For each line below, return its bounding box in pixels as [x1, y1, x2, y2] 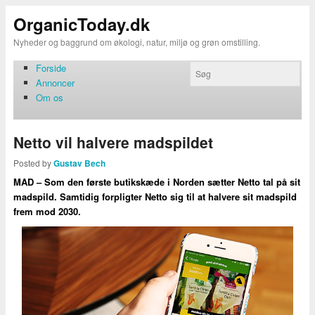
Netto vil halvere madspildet [13, 131, 213, 153]
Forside [36, 60, 67, 75]
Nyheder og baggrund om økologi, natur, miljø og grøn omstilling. [13, 35, 260, 48]
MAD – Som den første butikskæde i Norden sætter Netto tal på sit [13, 175, 300, 189]
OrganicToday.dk [13, 11, 150, 36]
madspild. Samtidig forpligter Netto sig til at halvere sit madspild [13, 190, 297, 204]
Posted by [13, 157, 53, 169]
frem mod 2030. [13, 205, 81, 219]
